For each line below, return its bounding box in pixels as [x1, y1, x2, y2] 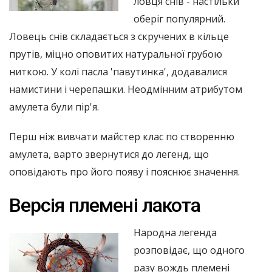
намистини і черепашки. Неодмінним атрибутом [9, 82, 242, 96]
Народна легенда [134, 225, 217, 239]
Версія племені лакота [9, 193, 200, 217]
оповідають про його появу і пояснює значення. [9, 165, 240, 178]
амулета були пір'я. [9, 100, 99, 114]
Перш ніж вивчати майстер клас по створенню [9, 129, 234, 143]
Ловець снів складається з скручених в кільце [9, 29, 229, 43]
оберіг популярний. [134, 12, 225, 25]
